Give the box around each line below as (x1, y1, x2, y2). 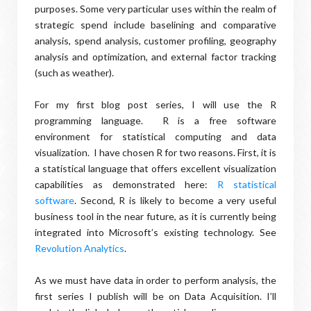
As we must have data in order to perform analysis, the (35, 274, 276, 286)
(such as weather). (35, 67, 114, 78)
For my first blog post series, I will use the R (35, 99, 276, 110)
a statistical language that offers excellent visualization (35, 162, 276, 174)
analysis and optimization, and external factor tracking (35, 51, 276, 62)
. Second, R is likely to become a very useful (74, 194, 276, 206)
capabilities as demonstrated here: (35, 178, 217, 190)
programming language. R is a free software (35, 115, 276, 126)
